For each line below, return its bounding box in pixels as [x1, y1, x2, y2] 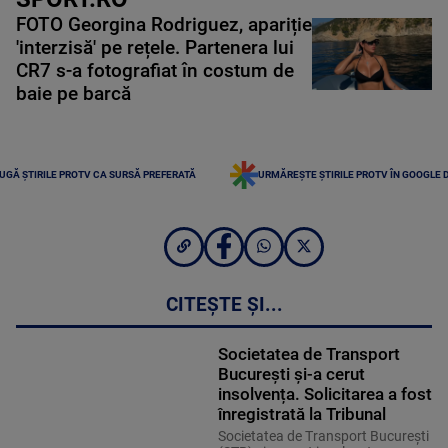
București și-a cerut [217, 364, 365, 385]
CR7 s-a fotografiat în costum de [16, 59, 294, 82]
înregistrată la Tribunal [217, 404, 386, 425]
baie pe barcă [16, 82, 131, 105]
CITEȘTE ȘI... [165, 294, 283, 317]
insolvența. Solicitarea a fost [217, 384, 432, 405]
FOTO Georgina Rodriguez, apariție [16, 13, 312, 36]
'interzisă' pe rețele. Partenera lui [16, 36, 294, 59]
